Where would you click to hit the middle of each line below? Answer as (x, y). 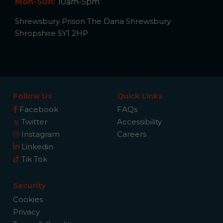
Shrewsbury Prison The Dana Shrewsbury (93, 21)
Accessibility (140, 122)
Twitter (34, 122)
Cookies (28, 199)
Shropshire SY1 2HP (52, 33)
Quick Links (140, 96)
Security (30, 186)
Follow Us (33, 96)
